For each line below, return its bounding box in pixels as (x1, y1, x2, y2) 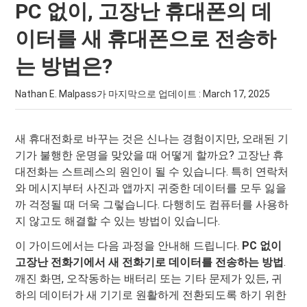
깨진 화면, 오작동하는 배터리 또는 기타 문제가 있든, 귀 (15, 272, 283, 285)
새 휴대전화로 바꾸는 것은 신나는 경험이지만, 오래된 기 (15, 132, 289, 145)
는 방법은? (15, 54, 113, 78)
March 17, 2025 (203, 88, 271, 99)
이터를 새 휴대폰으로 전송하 (15, 27, 277, 51)
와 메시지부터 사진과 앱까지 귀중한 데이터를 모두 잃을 (15, 182, 287, 195)
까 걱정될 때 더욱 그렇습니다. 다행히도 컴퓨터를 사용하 (15, 198, 289, 211)
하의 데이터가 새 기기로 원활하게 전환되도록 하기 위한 (15, 288, 287, 302)
